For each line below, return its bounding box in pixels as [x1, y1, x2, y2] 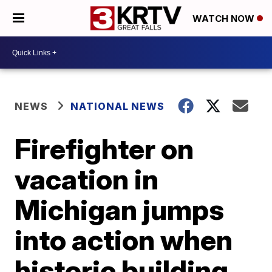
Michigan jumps [15, 192, 225, 226]
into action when [15, 223, 233, 257]
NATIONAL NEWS [70, 100, 165, 112]
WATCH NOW [192, 13, 257, 25]
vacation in [15, 162, 159, 196]
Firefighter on [15, 132, 194, 166]
